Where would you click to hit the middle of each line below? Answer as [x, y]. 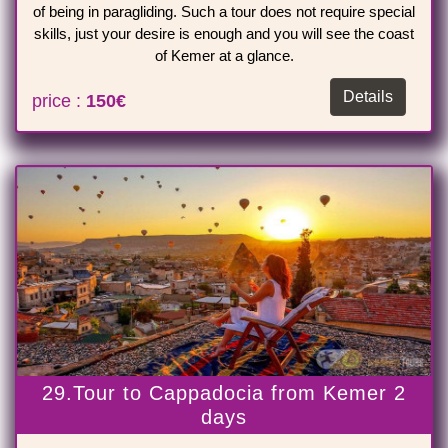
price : [59, 101]
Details [368, 97]
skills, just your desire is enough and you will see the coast [224, 34]
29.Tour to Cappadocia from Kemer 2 [224, 393]
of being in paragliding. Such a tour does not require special [224, 12]
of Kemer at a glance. [224, 56]
